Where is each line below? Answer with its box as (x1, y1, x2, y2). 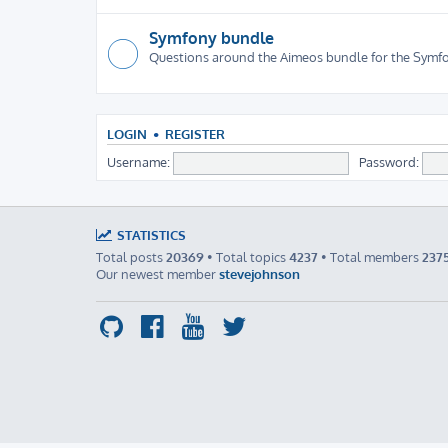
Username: (107, 152, 170, 170)
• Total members (318, 247, 422, 265)
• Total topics (204, 247, 289, 265)
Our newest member (96, 264, 219, 282)
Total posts (96, 247, 166, 265)
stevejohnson (219, 264, 300, 282)
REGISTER (165, 126, 225, 143)
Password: (358, 152, 419, 170)
